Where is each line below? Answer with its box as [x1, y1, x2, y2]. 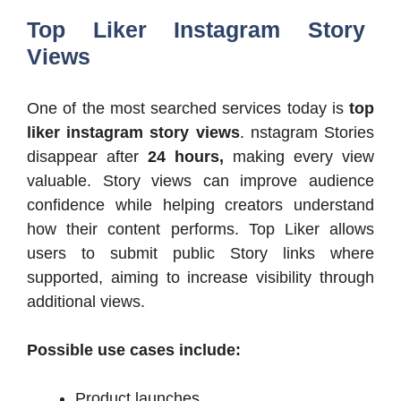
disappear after [27, 148, 139, 166]
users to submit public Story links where [27, 244, 374, 263]
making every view [224, 148, 374, 166]
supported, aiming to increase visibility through [27, 269, 374, 287]
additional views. [27, 293, 145, 311]
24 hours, [139, 148, 224, 166]
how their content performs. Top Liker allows [27, 220, 374, 239]
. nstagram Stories [239, 124, 375, 142]
